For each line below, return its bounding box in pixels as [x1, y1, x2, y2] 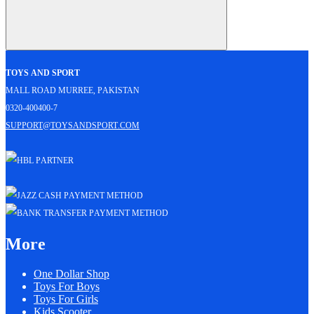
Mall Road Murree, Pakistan [6, 82, 139, 96]
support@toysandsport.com [6, 117, 139, 131]
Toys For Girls [34, 292, 98, 305]
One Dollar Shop [34, 267, 109, 280]
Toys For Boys [34, 280, 100, 292]
